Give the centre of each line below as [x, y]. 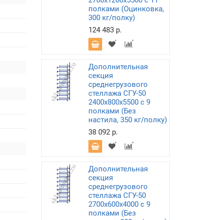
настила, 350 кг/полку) [127, 120]
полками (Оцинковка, [126, 9]
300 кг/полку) [111, 18]
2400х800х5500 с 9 [119, 102]
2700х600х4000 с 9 [119, 204]
